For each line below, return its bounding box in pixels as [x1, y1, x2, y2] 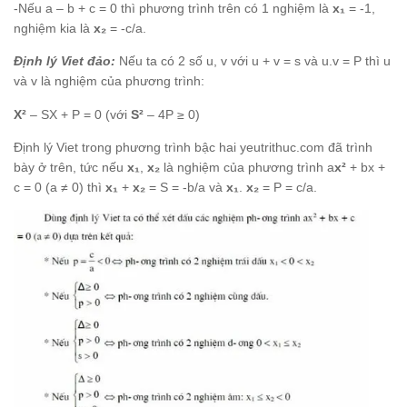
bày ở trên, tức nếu [14, 159, 127, 174]
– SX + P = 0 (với [26, 106, 131, 122]
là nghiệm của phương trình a [160, 159, 334, 174]
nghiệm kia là [14, 21, 94, 36]
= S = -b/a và [145, 179, 226, 194]
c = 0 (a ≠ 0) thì [14, 179, 105, 194]
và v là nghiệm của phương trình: [14, 74, 204, 89]
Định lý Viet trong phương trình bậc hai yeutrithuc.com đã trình [14, 139, 372, 154]
